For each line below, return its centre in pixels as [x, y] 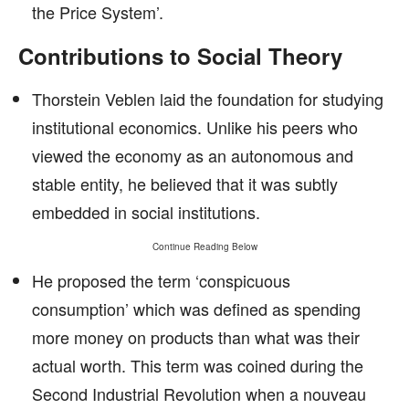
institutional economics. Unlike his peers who [195, 127]
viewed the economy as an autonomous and [193, 155]
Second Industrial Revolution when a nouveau [199, 393]
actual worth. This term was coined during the [198, 365]
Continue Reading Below [204, 246]
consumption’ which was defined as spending [196, 309]
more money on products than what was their [196, 337]
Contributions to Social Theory [180, 56]
